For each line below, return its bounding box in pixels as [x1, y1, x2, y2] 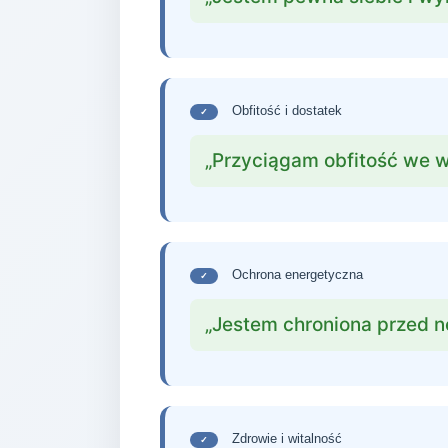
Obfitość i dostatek [228, 103, 342, 118]
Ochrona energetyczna [228, 267, 363, 282]
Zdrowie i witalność [228, 431, 342, 446]
